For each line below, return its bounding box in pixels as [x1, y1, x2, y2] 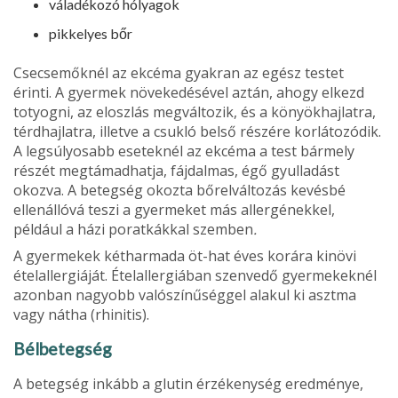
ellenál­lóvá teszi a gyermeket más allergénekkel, [13, 199, 335, 219]
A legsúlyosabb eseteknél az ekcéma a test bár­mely [13, 140, 354, 161]
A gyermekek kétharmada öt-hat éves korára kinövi [13, 245, 356, 266]
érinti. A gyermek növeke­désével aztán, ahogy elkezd [13, 82, 364, 102]
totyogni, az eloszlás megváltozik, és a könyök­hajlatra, [13, 101, 376, 122]
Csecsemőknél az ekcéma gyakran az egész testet [13, 62, 344, 83]
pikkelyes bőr [49, 24, 132, 42]
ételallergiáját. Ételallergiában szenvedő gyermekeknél [13, 265, 377, 285]
